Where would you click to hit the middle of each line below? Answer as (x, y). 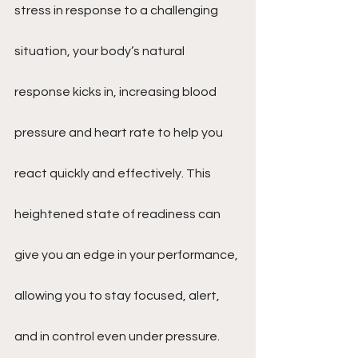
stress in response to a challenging (117, 10)
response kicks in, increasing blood (117, 92)
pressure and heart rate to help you (120, 133)
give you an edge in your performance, (127, 255)
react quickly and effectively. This (114, 173)
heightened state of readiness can (119, 214)
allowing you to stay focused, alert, (118, 296)
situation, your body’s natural (101, 51)
